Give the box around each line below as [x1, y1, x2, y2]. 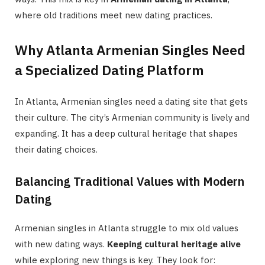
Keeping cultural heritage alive [107, 238, 241, 250]
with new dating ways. [15, 238, 107, 250]
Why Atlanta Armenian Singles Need [15, 40, 245, 59]
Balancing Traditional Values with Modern [15, 173, 244, 189]
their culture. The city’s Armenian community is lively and [15, 111, 250, 123]
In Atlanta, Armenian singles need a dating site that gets [15, 95, 248, 107]
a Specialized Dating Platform [15, 60, 204, 79]
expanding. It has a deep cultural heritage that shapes [15, 127, 238, 139]
